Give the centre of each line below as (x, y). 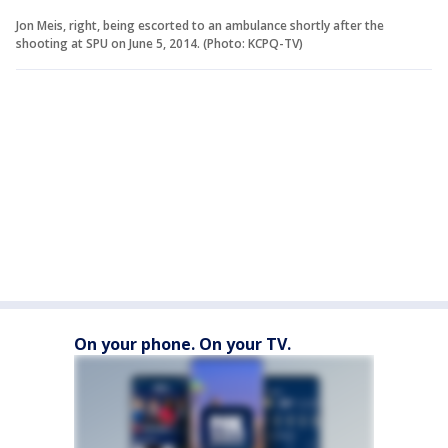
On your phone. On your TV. (182, 344)
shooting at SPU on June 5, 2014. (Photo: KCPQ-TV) (159, 44)
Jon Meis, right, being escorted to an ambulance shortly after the (200, 26)
